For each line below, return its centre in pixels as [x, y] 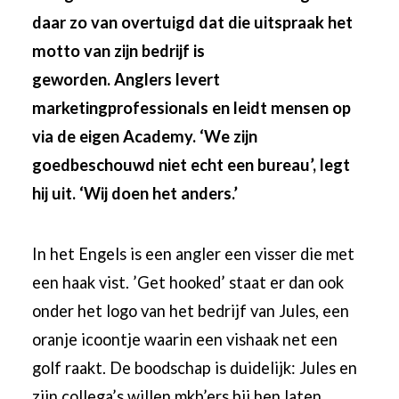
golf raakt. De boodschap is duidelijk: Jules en [195, 368]
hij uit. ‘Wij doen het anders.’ [135, 193]
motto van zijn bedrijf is [119, 50]
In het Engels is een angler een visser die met [194, 254]
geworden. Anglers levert [126, 79]
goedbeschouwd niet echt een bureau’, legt [191, 164]
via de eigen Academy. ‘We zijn [145, 136]
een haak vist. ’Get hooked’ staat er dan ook [188, 283]
